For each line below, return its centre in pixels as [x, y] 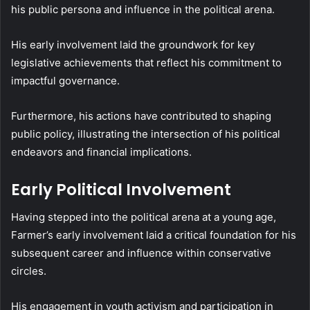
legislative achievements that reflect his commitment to [146, 62]
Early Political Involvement [121, 189]
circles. [29, 271]
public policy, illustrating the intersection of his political [146, 134]
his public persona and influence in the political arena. [143, 9]
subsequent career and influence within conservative [141, 253]
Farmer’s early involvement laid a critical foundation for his [154, 235]
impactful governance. [65, 80]
